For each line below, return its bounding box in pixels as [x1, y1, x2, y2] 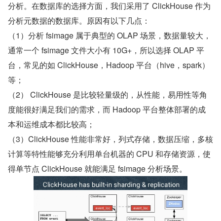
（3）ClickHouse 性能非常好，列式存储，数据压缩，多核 [8, 133, 213, 145]
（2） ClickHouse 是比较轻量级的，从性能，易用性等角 [8, 89, 207, 101]
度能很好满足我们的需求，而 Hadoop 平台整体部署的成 [8, 104, 206, 115]
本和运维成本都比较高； [8, 118, 95, 130]
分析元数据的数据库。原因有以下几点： [8, 15, 150, 27]
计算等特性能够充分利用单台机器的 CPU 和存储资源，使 [8, 148, 211, 160]
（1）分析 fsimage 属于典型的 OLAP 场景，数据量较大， [8, 30, 211, 41]
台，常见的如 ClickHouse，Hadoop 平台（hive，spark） [8, 59, 210, 71]
